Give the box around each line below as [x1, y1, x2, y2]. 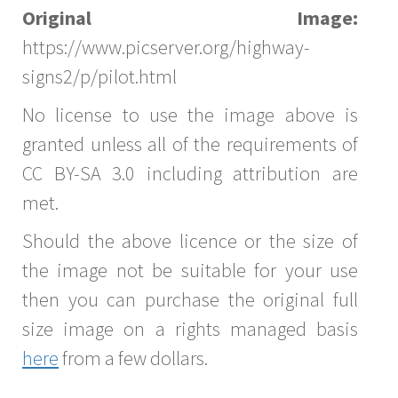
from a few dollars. [59, 345, 208, 370]
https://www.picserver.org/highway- [22, 34, 310, 60]
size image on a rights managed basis [22, 315, 358, 341]
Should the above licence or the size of [22, 227, 358, 253]
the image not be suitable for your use [22, 257, 358, 283]
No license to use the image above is [22, 101, 358, 127]
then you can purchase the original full [22, 286, 358, 312]
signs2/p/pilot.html [22, 63, 177, 89]
